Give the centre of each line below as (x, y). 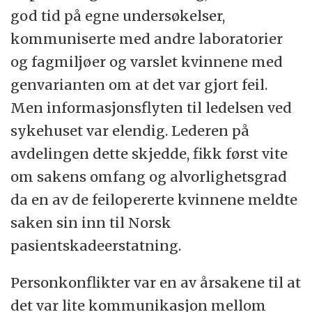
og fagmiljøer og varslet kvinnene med (147, 61)
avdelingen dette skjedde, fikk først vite (149, 153)
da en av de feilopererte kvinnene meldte (154, 199)
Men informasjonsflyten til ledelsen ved (151, 107)
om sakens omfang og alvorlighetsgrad (149, 176)
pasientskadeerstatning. (96, 245)
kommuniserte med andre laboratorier (147, 38)
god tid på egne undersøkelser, (118, 15)
